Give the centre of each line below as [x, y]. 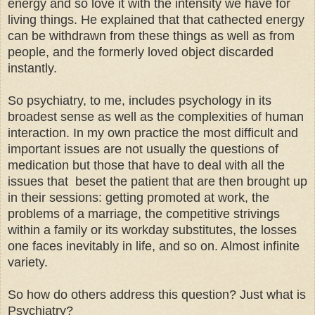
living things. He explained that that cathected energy [156, 19]
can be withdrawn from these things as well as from [151, 36]
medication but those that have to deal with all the [146, 165]
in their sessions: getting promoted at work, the [139, 197]
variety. [28, 262]
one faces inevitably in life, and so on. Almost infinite [154, 246]
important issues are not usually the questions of [143, 149]
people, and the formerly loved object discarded [141, 52]
